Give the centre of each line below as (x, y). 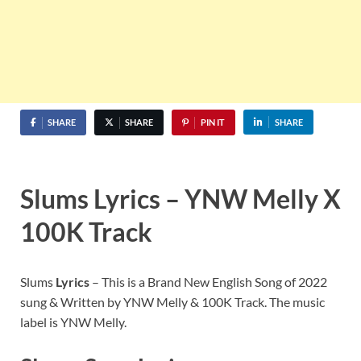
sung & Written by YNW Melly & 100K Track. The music (172, 301)
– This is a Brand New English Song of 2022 (208, 281)
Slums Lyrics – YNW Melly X (180, 199)
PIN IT (212, 122)
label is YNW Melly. (73, 322)
